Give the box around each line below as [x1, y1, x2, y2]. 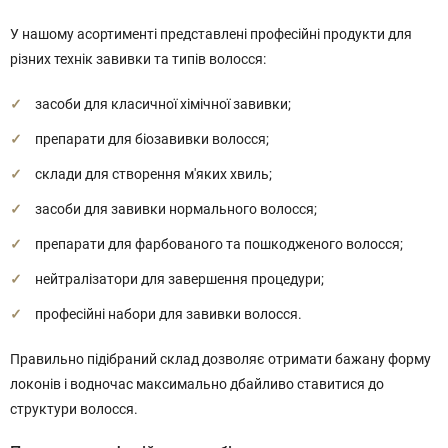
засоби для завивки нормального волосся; [35, 201, 317, 217]
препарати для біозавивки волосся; [35, 131, 269, 147]
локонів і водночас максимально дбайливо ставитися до [10, 376, 384, 392]
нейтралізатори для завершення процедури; [35, 271, 324, 287]
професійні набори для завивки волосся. [35, 306, 302, 322]
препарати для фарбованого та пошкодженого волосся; [35, 236, 403, 252]
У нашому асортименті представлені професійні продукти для [10, 26, 412, 42]
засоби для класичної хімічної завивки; [35, 96, 291, 112]
